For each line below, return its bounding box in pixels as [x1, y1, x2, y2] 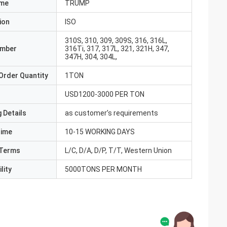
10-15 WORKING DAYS [65, 128, 135, 136]
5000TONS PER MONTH [65, 165, 142, 173]
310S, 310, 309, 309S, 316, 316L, [65, 36, 167, 45]
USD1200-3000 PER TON [65, 90, 144, 98]
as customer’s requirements [65, 109, 158, 117]
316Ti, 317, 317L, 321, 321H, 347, [65, 45, 169, 53]
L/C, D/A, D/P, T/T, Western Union [65, 146, 172, 155]
